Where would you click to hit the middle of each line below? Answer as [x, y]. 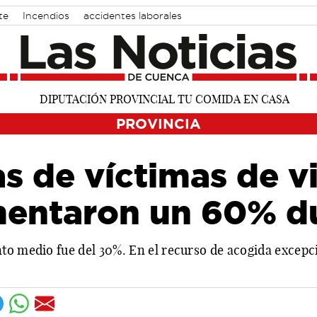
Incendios [46, 16]
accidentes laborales [133, 16]
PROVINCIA [158, 123]
